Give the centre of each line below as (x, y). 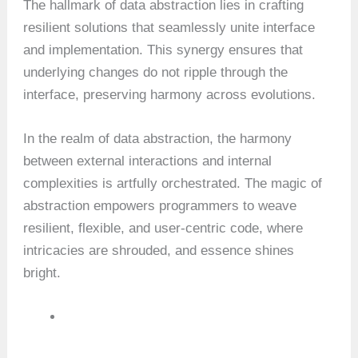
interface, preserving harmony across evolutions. (170, 94)
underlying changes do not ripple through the (156, 72)
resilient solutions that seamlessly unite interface (169, 27)
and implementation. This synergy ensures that (163, 50)
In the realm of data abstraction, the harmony (158, 138)
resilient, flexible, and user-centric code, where (163, 228)
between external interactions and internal (148, 161)
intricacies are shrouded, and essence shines (159, 250)
